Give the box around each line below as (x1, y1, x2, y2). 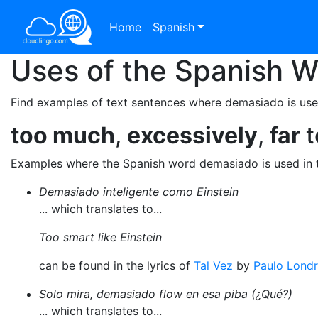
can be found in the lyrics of (39, 258, 194, 273)
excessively (127, 121, 258, 149)
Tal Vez (194, 258, 233, 273)
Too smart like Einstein (39, 230, 162, 244)
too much (11, 121, 115, 149)
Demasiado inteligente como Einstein (39, 185, 238, 199)
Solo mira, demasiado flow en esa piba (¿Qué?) (39, 287, 292, 301)
